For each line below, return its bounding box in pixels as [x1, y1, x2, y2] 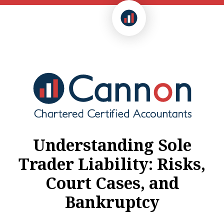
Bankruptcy [64, 191, 159, 213]
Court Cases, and [45, 172, 179, 194]
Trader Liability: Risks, [18, 153, 205, 175]
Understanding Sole [32, 134, 191, 156]
